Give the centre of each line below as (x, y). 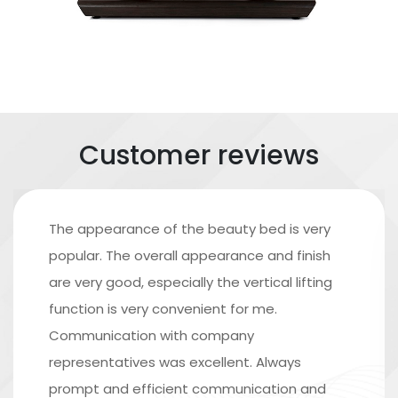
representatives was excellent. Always (175, 362)
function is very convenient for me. (163, 308)
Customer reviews (199, 155)
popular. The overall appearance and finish (190, 255)
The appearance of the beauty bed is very (190, 228)
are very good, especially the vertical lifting (191, 282)
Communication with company (151, 335)
